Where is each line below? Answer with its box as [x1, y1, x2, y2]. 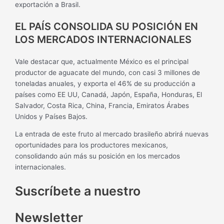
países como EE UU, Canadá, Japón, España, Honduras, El [15, 90, 202, 98]
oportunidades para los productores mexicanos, [15, 141, 168, 149]
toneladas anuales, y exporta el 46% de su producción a [15, 79, 196, 87]
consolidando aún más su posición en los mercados [15, 152, 180, 160]
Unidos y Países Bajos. [15, 112, 88, 120]
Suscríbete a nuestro [15, 183, 141, 199]
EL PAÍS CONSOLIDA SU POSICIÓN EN [15, 20, 198, 32]
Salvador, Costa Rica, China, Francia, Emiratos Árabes [15, 101, 189, 109]
